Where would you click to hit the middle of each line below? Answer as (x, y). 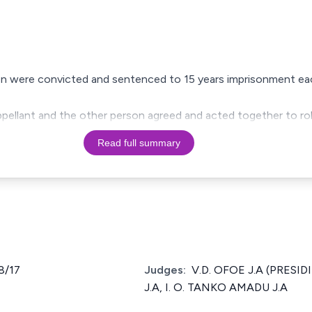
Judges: (165, 270)
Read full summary (139, 143)
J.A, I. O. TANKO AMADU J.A (216, 287)
